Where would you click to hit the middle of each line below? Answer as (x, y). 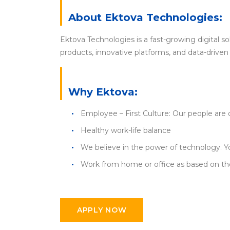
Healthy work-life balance (126, 130)
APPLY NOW (102, 210)
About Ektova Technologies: (145, 17)
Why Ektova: (103, 92)
